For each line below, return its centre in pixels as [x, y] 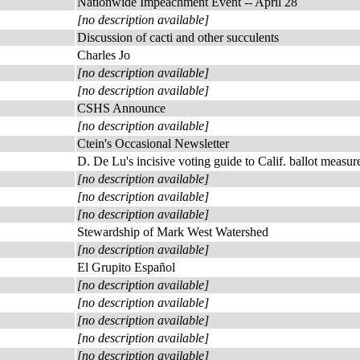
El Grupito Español [126, 267]
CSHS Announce [121, 108]
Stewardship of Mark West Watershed [173, 232]
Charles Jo [104, 55]
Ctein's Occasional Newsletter [153, 143]
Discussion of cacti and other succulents [178, 37]
